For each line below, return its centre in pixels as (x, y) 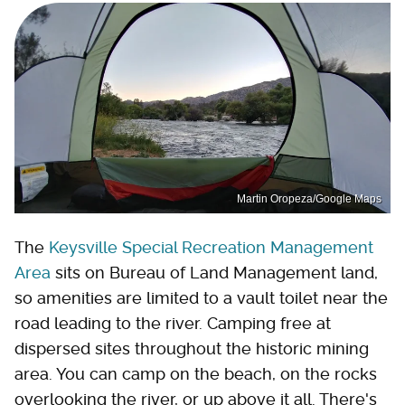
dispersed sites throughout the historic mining (192, 349)
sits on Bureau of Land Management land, (214, 273)
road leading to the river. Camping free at (173, 324)
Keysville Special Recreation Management (211, 248)
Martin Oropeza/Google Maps (309, 199)
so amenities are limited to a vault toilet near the (201, 298)
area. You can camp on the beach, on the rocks (196, 374)
